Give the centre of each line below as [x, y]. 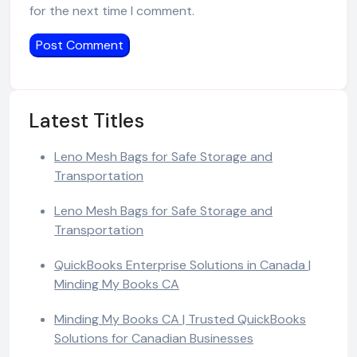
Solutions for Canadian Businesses [154, 338]
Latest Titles [86, 121]
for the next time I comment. [112, 11]
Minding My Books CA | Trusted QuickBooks [180, 319]
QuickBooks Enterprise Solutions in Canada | [182, 265]
